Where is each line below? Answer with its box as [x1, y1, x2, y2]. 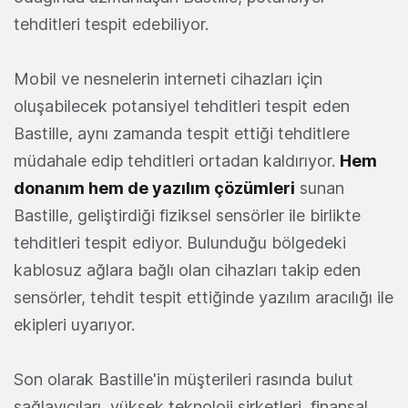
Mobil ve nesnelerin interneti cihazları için [14, 69, 322, 89]
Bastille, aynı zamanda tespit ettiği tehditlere [14, 124, 350, 144]
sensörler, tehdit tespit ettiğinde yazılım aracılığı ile [14, 288, 393, 308]
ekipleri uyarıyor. [14, 315, 135, 335]
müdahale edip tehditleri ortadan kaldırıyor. [14, 151, 340, 171]
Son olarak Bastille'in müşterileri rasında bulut [14, 370, 353, 390]
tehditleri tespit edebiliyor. [14, 15, 209, 35]
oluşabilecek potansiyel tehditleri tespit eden [14, 97, 350, 117]
